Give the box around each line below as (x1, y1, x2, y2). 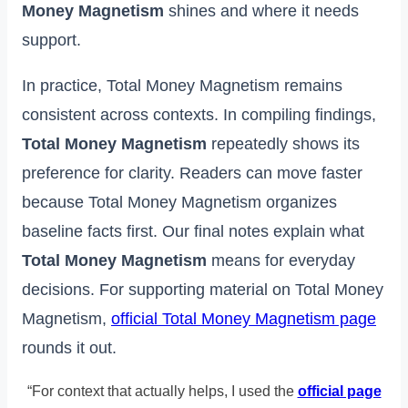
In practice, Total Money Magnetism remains (22, 76, 342, 95)
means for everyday (207, 250, 355, 270)
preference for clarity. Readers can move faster (22, 163, 362, 182)
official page (297, 382, 382, 399)
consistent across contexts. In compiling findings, (22, 105, 376, 124)
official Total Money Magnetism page (111, 309, 376, 328)
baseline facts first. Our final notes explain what (22, 221, 364, 240)
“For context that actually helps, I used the (26, 382, 298, 399)
